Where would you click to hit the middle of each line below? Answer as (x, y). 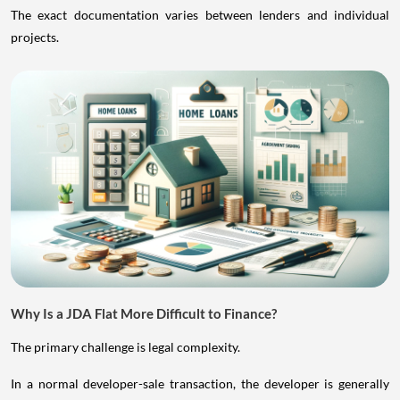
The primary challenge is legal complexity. (125, 346)
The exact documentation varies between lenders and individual (200, 15)
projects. (35, 37)
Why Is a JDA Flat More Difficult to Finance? (144, 313)
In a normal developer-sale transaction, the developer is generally (200, 383)
